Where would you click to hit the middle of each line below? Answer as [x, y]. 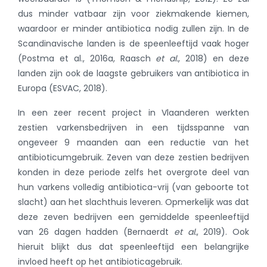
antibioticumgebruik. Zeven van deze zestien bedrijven [133, 158]
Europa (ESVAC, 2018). [63, 89]
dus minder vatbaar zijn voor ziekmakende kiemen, [133, 14]
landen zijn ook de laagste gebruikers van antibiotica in [133, 74]
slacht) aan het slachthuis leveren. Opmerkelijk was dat [133, 202]
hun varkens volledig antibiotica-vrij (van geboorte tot [133, 187]
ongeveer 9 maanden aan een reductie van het [133, 143]
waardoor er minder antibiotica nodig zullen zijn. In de [133, 29]
